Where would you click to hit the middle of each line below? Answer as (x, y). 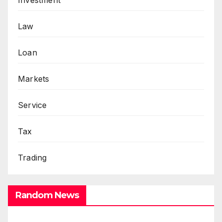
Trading (32, 158)
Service (32, 105)
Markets (34, 79)
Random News (47, 195)
